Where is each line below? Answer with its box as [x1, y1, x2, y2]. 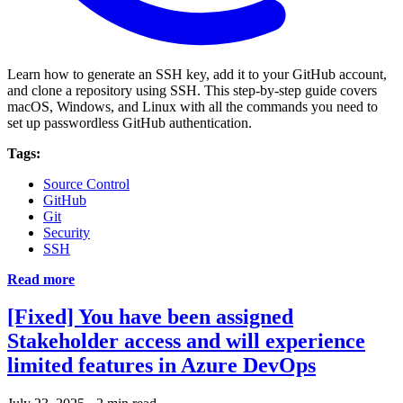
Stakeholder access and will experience [7, 329, 365, 354]
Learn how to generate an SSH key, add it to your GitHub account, [7, 66, 387, 82]
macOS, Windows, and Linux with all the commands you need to [7, 98, 378, 114]
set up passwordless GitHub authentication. [7, 114, 252, 130]
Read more [7, 271, 75, 287]
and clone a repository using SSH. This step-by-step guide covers [7, 82, 377, 98]
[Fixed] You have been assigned [7, 305, 293, 329]
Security [43, 224, 90, 240]
